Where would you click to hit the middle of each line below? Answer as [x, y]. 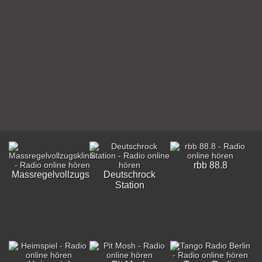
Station [130, 185]
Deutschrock [130, 175]
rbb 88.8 [210, 165]
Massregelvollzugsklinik [61, 175]
